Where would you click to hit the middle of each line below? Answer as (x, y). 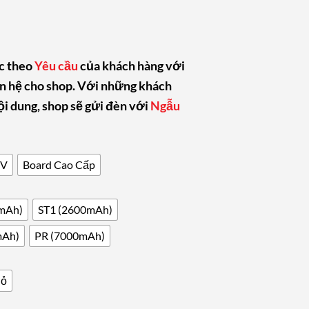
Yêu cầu (57, 65)
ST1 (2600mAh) (75, 210)
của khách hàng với (132, 65)
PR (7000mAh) (70, 236)
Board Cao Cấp (59, 165)
